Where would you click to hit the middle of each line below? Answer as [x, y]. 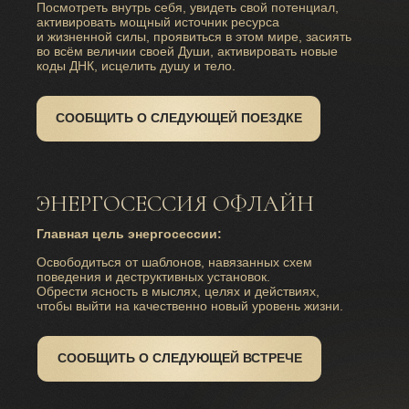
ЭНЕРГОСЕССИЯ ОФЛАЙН [175, 203]
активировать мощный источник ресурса [158, 21]
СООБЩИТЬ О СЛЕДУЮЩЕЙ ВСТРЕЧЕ [179, 358]
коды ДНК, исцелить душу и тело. [136, 65]
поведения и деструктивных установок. [157, 276]
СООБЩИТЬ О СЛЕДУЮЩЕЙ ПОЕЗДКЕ [178, 118]
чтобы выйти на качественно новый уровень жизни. [190, 305]
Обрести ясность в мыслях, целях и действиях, [178, 291]
